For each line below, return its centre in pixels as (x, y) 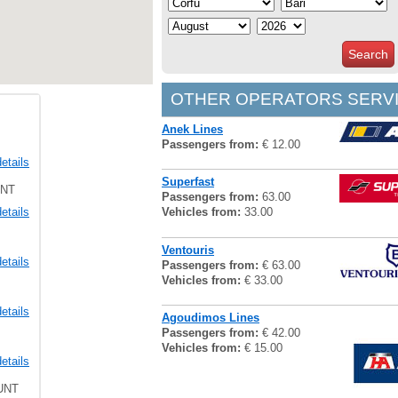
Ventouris (188, 250)
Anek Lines (192, 129)
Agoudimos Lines (211, 318)
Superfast (188, 182)
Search (368, 54)
